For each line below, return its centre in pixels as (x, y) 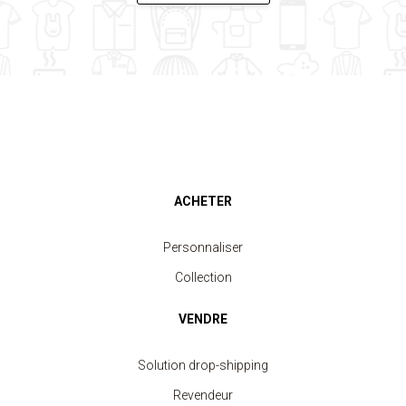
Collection (203, 277)
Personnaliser (203, 247)
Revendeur (203, 395)
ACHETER (203, 201)
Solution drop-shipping (203, 365)
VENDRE (203, 319)
